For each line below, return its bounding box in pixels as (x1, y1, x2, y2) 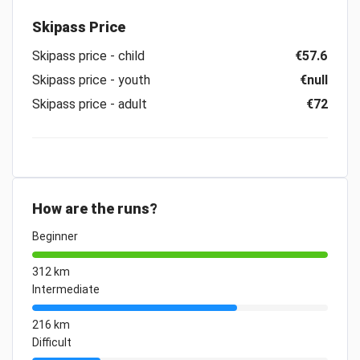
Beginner (32, 230, 78, 243)
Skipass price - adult (32, 96, 147, 112)
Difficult (32, 336, 72, 349)
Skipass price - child (32, 48, 145, 63)
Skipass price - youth (32, 72, 150, 88)
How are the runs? (32, 200, 157, 217)
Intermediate (32, 283, 100, 296)
